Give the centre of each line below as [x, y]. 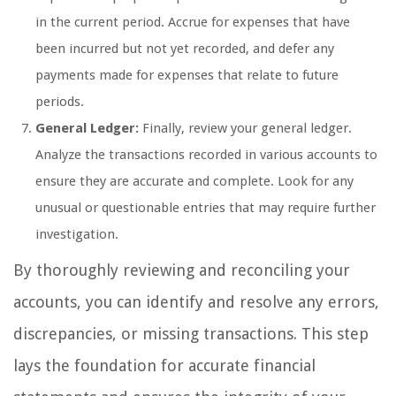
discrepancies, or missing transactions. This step [191, 334]
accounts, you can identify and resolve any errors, [196, 302]
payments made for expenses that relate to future [187, 76]
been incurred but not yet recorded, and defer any [185, 49]
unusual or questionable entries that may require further [206, 208]
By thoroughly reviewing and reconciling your [182, 270]
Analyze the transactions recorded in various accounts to [206, 155]
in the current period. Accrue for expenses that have [193, 23]
